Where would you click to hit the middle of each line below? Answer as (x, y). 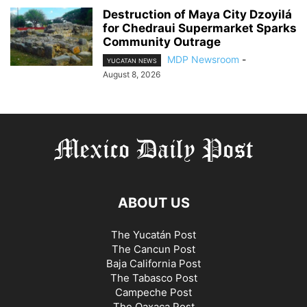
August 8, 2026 (132, 75)
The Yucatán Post (153, 235)
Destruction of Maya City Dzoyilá (197, 14)
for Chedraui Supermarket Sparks (200, 28)
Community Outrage (162, 41)
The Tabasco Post (153, 278)
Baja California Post (153, 264)
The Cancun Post (153, 249)
